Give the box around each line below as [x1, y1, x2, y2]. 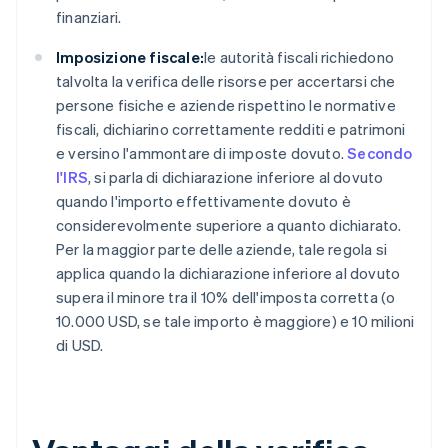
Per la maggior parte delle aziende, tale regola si [56, 239, 388, 260]
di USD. [56, 335, 104, 356]
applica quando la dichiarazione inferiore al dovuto [56, 263, 401, 284]
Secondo [347, 143, 413, 164]
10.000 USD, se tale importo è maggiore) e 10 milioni [56, 311, 415, 332]
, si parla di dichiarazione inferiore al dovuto [88, 167, 384, 188]
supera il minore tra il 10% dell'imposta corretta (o [56, 287, 396, 308]
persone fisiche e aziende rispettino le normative [56, 95, 396, 116]
